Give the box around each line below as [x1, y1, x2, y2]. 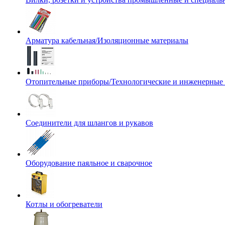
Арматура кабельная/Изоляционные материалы [26, 36, 188, 45]
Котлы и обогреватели [26, 200, 102, 208]
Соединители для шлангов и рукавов [26, 119, 153, 127]
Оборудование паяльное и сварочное [26, 159, 152, 167]
